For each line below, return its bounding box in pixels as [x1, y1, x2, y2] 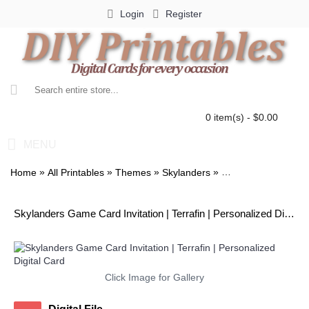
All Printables [48, 167, 104, 179]
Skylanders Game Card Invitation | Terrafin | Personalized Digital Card [284, 208, 295, 219]
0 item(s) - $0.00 [206, 112, 278, 123]
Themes [115, 167, 151, 179]
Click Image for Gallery [105, 272, 204, 283]
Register [166, 8, 202, 19]
